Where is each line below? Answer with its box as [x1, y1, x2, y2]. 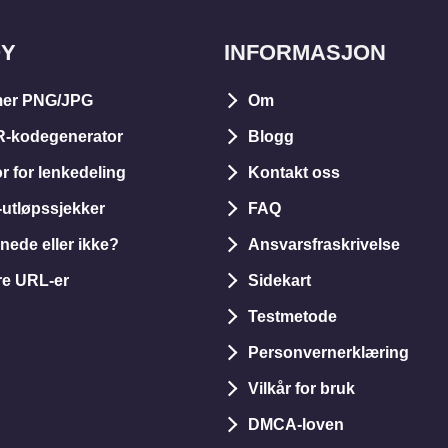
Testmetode [248, 308, 337, 325]
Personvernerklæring [248, 344, 409, 361]
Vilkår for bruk [248, 380, 355, 397]
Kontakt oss [248, 164, 340, 181]
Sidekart [248, 272, 311, 289]
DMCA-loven [248, 416, 344, 433]
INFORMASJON [224, 40, 386, 65]
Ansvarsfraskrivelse [248, 236, 400, 253]
